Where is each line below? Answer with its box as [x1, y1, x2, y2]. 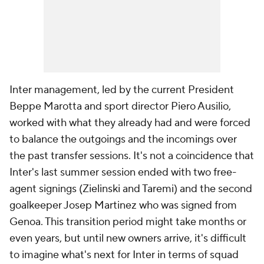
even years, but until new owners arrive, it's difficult [9, 232, 246, 245]
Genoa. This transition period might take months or [9, 215, 246, 229]
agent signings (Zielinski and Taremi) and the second [9, 182, 252, 196]
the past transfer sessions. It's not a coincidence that [9, 149, 254, 163]
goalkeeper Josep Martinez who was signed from [9, 199, 237, 212]
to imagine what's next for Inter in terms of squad [9, 248, 239, 262]
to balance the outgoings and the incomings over [9, 133, 237, 146]
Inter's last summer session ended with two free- [9, 166, 236, 179]
